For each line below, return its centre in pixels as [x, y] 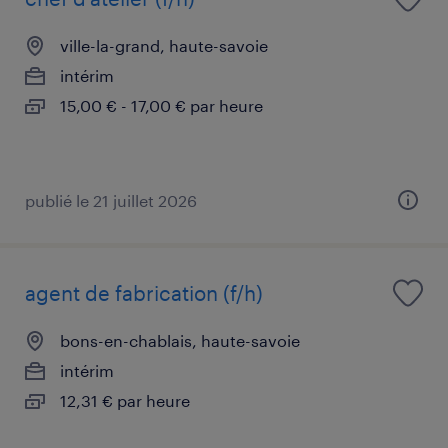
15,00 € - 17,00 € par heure [161, 105]
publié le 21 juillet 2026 [111, 200]
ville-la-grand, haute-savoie [164, 45]
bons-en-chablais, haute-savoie [180, 340]
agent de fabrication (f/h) [144, 292]
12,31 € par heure [125, 400]
